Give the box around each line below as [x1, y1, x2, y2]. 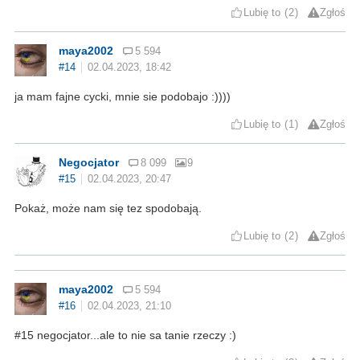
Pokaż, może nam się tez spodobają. [14, 201, 202, 215]
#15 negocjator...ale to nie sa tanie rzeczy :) [14, 328, 236, 342]
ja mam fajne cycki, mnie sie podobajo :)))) [14, 89, 231, 103]
